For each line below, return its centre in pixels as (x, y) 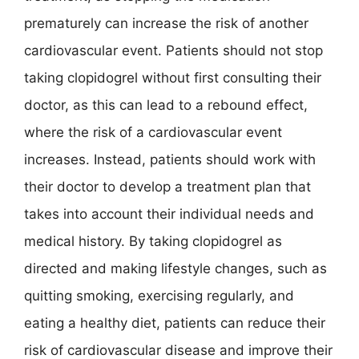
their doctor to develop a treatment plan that (167, 187)
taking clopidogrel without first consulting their (173, 78)
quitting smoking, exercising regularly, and (159, 296)
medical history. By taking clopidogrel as (153, 241)
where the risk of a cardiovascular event (153, 132)
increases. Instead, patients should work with (170, 159)
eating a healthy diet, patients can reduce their (175, 323)
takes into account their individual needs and (169, 214)
